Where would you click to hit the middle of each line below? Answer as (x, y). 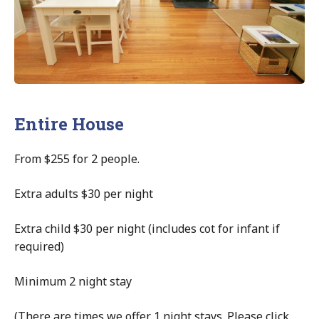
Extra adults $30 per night (84, 193)
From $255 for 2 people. (77, 158)
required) (39, 246)
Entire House (69, 124)
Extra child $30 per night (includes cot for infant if (147, 228)
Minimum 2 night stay (73, 281)
